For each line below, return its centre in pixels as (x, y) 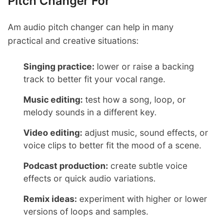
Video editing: (53, 132)
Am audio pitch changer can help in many (91, 27)
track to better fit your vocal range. (94, 79)
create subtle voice (148, 165)
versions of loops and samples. (86, 211)
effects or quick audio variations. (90, 178)
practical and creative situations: (73, 41)
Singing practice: (59, 66)
